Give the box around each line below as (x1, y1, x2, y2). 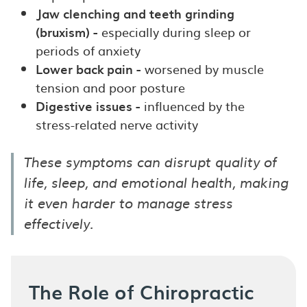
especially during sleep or (97, 22, 251, 41)
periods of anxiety (35, 40, 140, 60)
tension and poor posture (35, 77, 185, 97)
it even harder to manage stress (23, 197, 233, 211)
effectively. (23, 217, 93, 232)
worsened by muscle (140, 59, 264, 78)
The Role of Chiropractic (28, 276, 254, 306)
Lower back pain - (35, 59, 141, 78)
